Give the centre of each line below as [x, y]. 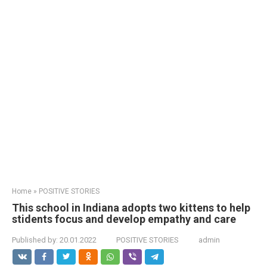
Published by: [35, 240]
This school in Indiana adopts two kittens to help [131, 207]
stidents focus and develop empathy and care [124, 219]
